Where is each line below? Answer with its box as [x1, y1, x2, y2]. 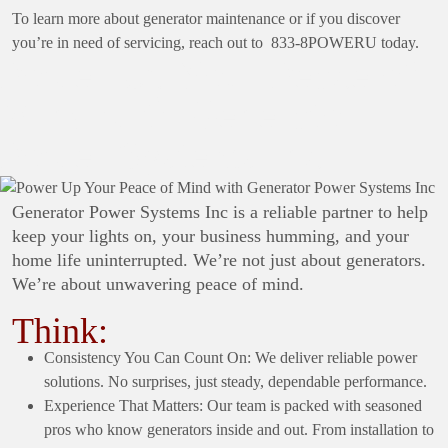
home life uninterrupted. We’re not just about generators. [12, 249, 426, 270]
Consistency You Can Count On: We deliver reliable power [44, 348, 417, 366]
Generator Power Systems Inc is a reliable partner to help [12, 201, 428, 222]
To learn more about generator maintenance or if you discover [12, 9, 400, 27]
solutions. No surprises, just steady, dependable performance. [44, 372, 427, 390]
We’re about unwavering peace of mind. [12, 273, 304, 294]
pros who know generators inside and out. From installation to [44, 420, 434, 438]
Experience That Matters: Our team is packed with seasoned [44, 396, 422, 414]
